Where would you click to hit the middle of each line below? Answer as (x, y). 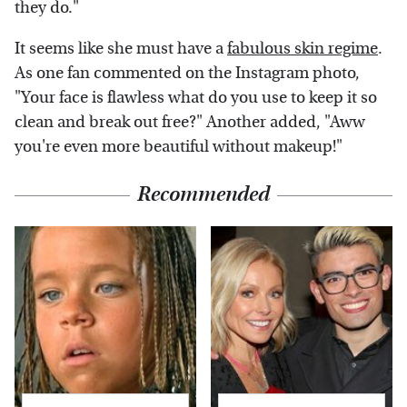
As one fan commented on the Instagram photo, (187, 74)
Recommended (203, 195)
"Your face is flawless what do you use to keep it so (196, 98)
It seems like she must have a (121, 49)
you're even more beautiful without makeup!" (179, 147)
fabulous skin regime (303, 49)
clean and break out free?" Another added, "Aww (190, 123)
